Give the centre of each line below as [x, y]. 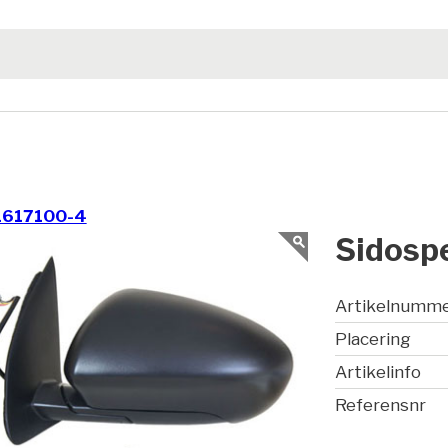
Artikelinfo [378, 372]
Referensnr [381, 405]
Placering [373, 339]
